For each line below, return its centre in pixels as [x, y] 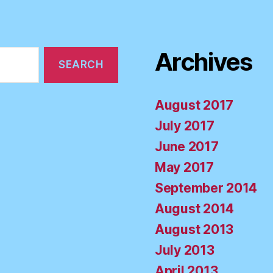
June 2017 [187, 147]
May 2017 [184, 168]
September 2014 [206, 188]
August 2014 [195, 209]
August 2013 [194, 230]
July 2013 [185, 250]
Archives [204, 62]
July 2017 [185, 126]
